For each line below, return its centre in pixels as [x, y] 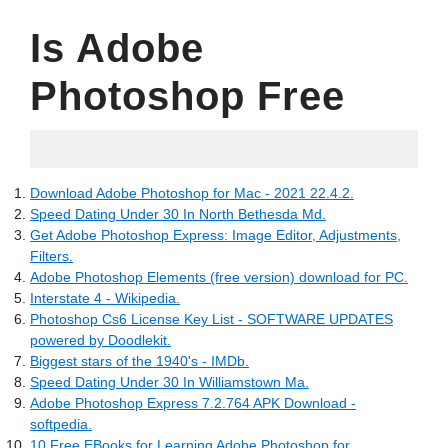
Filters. [51, 256]
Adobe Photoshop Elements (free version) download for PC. [219, 277]
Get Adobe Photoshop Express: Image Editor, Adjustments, [215, 235]
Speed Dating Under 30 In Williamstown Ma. [169, 382]
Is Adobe [117, 48]
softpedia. [61, 424]
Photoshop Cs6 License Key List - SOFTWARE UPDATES [211, 319]
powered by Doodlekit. [100, 340]
